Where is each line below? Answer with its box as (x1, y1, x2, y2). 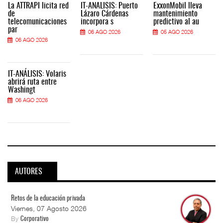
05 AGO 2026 (161, 28, 193, 35)
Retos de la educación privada (11, 195, 85, 203)
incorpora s (81, 17, 113, 26)
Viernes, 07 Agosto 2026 (11, 204, 87, 213)
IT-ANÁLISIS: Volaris (8, 70, 66, 78)
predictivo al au (153, 17, 199, 26)
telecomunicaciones (8, 17, 67, 26)
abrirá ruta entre (8, 78, 57, 86)
